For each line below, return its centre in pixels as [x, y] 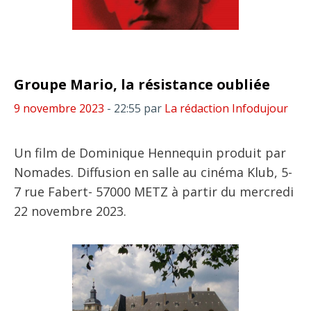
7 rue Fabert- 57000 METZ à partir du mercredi [154, 192]
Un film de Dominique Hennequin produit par [150, 153]
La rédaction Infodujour [226, 108]
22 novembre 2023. [70, 211]
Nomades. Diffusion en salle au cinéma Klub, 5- [153, 172]
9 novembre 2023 [59, 108]
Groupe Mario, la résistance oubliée [142, 84]
